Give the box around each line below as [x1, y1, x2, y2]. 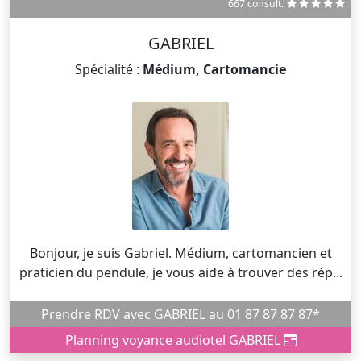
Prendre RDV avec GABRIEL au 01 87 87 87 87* [209, 305, 320, 323]
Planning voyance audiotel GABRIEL [64, 330, 284, 349]
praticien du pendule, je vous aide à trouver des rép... [19, 263, 342, 281]
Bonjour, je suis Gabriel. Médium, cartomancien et [29, 243, 332, 262]
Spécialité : [75, 60, 143, 78]
